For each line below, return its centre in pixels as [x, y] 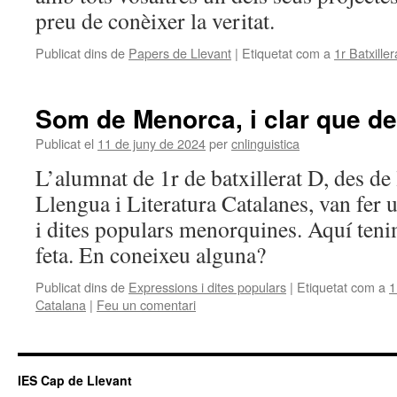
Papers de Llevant [180, 53]
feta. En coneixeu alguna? [151, 254]
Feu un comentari [146, 304]
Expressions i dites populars [207, 287]
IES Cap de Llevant [75, 380]
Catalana [61, 304]
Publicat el [65, 143]
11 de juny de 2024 [152, 143]
